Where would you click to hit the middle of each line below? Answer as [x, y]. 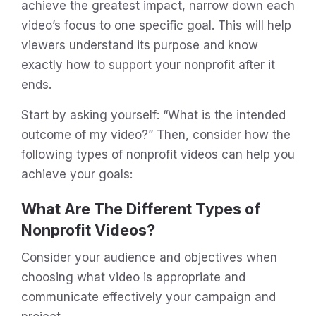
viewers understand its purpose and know [140, 45]
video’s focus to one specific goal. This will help [156, 25]
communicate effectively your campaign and [148, 297]
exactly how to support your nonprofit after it [148, 65]
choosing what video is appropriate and [133, 277]
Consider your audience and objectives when [149, 257]
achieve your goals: [79, 174]
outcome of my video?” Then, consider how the [156, 134]
